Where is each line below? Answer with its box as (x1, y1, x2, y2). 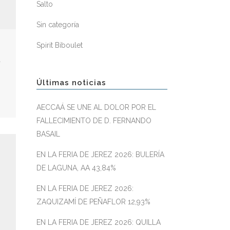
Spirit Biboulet (36, 41, 83, 49)
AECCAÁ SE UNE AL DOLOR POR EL (36, 103, 156, 111)
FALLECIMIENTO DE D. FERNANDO (36, 117, 151, 125)
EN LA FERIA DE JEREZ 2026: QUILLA (36, 218, 161, 226)
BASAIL (36, 130, 60, 138)
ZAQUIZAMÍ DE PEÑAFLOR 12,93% (36, 198, 150, 206)
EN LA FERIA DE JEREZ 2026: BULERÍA (36, 150, 164, 159)
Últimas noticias (36, 78, 106, 87)
